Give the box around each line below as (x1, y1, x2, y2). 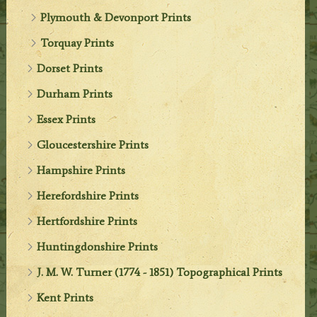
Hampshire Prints (37, 163, 126, 178)
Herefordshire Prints (37, 189, 139, 203)
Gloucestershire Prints (37, 138, 149, 152)
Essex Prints (37, 113, 96, 127)
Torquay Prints (40, 36, 115, 50)
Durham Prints (37, 87, 113, 101)
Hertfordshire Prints (37, 214, 138, 229)
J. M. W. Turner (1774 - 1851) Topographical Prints (37, 265, 283, 279)
